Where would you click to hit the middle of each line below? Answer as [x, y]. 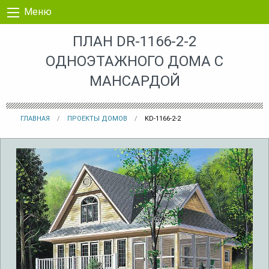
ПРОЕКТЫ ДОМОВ [97, 118]
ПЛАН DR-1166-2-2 [134, 41]
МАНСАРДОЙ [134, 81]
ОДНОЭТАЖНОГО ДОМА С [134, 61]
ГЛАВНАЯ [35, 118]
